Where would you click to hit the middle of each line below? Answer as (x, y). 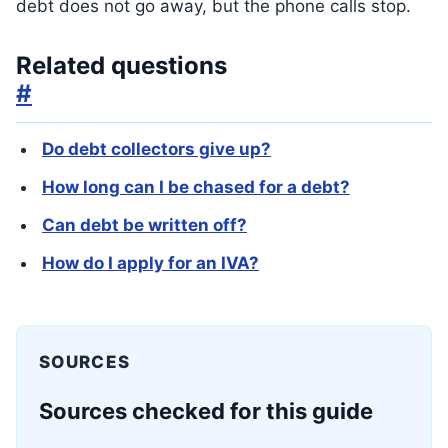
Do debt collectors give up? (156, 149)
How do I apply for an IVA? (150, 263)
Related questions (121, 65)
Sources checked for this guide (206, 411)
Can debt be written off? (144, 225)
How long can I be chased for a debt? (196, 187)
